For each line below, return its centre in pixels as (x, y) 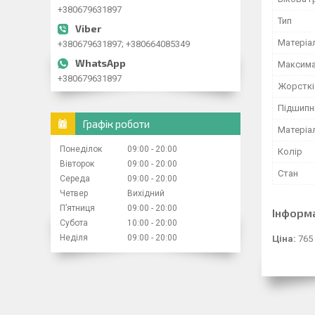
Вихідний (146, 193)
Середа (75, 178)
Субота (74, 223)
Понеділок (81, 149)
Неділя (74, 237)
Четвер (74, 193)
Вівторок (77, 163)
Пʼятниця (77, 208)
